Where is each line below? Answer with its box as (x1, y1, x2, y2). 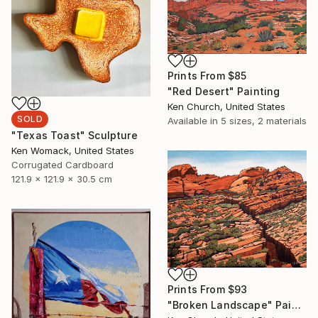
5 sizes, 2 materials (221, 115, 307, 127)
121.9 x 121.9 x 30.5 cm (11, 173, 112, 185)
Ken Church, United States (168, 101, 285, 113)
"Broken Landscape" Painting (291, 298, 301, 311)
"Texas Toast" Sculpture (11, 129, 138, 142)
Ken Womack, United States (11, 145, 134, 157)
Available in (168, 115, 221, 127)
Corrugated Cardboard (11, 159, 114, 171)
